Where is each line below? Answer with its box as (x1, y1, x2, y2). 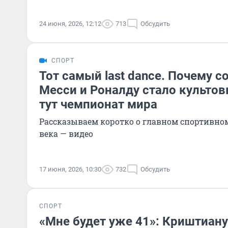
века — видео (39, 128, 93, 139)
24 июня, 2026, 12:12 (39, 20, 101, 27)
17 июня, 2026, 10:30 (39, 165, 101, 173)
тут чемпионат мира (39, 97, 157, 111)
